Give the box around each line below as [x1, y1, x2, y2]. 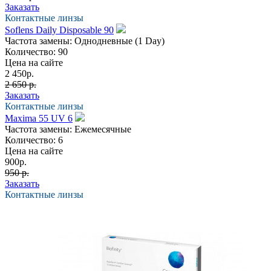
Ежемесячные [74, 123, 131, 134]
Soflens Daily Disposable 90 [5, 24, 114, 35]
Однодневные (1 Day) [74, 35, 165, 46]
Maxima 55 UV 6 [5, 113, 73, 123]
